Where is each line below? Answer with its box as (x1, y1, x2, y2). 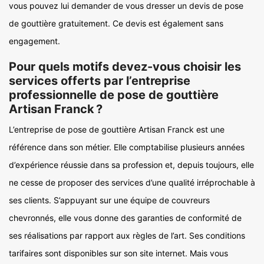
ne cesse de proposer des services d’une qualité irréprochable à (9, 177, 255, 187)
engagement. (9, 36, 60, 46)
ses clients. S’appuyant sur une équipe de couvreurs (9, 195, 210, 205)
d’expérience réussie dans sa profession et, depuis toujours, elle (9, 160, 254, 170)
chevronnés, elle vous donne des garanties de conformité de (9, 213, 242, 223)
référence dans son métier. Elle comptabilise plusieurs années (9, 142, 245, 152)
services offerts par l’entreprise (9, 74, 190, 88)
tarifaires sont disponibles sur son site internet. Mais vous (9, 248, 228, 258)
